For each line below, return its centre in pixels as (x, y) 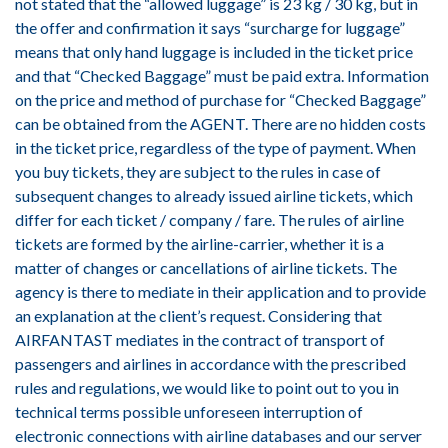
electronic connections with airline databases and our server (218, 435)
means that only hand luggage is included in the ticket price (214, 51)
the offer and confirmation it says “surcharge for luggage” (210, 27)
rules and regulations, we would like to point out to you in (207, 387)
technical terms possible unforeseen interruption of (189, 411)
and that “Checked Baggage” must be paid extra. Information (222, 75)
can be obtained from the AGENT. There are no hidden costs (220, 123)
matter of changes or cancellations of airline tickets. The (206, 267)
